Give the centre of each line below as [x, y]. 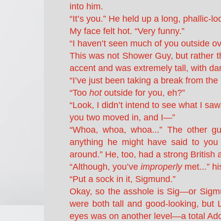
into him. [86, 6]
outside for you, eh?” [143, 92]
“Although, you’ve [105, 166]
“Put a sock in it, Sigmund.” [123, 179]
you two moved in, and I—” [122, 117]
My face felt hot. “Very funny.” [127, 31]
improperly [161, 166]
